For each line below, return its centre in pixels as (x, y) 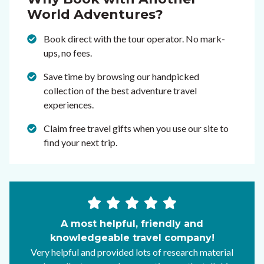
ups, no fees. (68, 53)
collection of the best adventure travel (120, 91)
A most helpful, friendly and (132, 224)
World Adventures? (95, 15)
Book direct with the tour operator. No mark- (134, 39)
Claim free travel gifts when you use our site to (136, 128)
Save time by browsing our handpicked (121, 77)
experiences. (69, 105)
